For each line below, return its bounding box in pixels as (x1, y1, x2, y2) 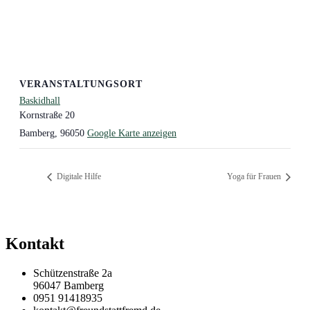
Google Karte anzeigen (87, 127, 176, 138)
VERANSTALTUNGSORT (19, 78, 143, 89)
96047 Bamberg (33, 279, 104, 291)
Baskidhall (19, 95, 60, 106)
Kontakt (6, 234, 64, 253)
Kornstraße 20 (19, 109, 75, 120)
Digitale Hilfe (55, 172, 101, 182)
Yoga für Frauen (227, 172, 283, 182)
